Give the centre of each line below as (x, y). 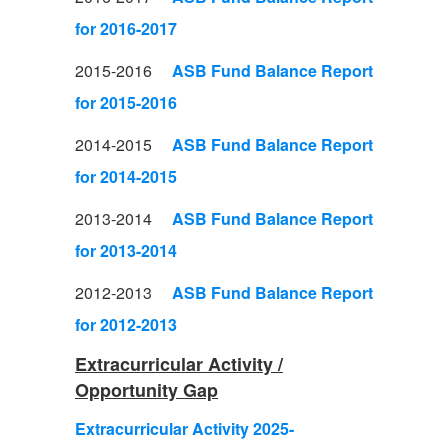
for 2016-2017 (126, 28)
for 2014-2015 (126, 176)
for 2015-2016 (126, 102)
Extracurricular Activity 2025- (184, 428)
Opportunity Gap (146, 390)
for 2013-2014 (126, 250)
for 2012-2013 (126, 324)
